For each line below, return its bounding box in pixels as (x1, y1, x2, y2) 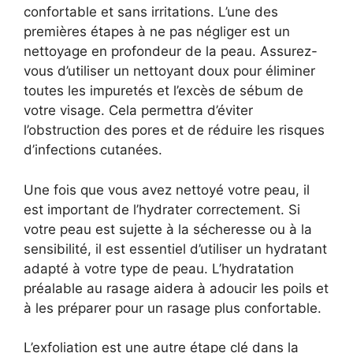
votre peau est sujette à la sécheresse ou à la (24, 221, 312, 237)
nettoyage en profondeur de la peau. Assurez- (24, 43, 318, 59)
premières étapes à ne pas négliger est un (24, 24, 290, 39)
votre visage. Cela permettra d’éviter (24, 102, 253, 118)
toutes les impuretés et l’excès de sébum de (24, 83, 303, 98)
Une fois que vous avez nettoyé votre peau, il (24, 181, 310, 198)
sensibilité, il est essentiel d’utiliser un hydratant (24, 240, 327, 257)
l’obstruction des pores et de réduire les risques (24, 122, 325, 138)
